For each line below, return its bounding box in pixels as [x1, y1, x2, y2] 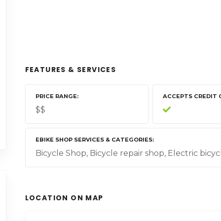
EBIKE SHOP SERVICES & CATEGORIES [35, 136, 152, 144]
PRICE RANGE [35, 93, 77, 100]
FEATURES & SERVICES [25, 65, 116, 75]
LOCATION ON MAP [25, 193, 104, 203]
